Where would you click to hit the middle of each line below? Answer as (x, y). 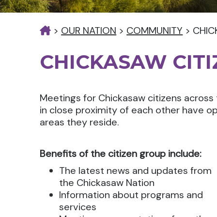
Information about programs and (131, 195)
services (78, 207)
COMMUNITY (155, 31)
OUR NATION (89, 31)
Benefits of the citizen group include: (121, 154)
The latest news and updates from (136, 170)
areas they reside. (80, 122)
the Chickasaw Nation (107, 183)
